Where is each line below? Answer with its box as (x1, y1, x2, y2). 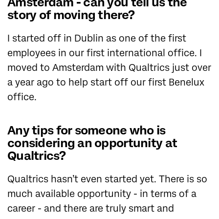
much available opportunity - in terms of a (7, 188, 197, 199)
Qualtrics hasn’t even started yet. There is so (7, 173, 207, 185)
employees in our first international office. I (7, 47, 202, 59)
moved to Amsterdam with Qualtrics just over (7, 62, 211, 73)
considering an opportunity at (7, 135, 177, 150)
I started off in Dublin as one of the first (7, 32, 186, 44)
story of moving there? (7, 7, 135, 22)
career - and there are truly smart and (7, 202, 174, 214)
